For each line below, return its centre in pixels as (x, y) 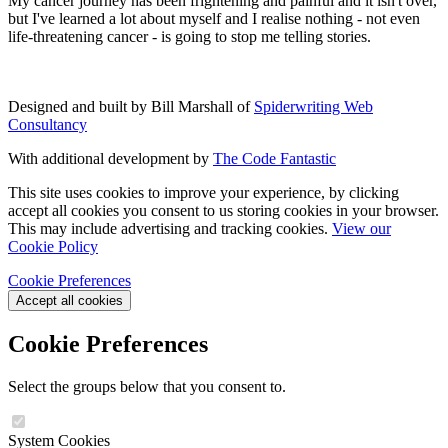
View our (361, 228)
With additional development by (110, 158)
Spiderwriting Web (313, 106)
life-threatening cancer (80, 36)
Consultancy (47, 124)
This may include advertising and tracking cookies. (170, 228)
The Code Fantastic (274, 158)
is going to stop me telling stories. (264, 36)
